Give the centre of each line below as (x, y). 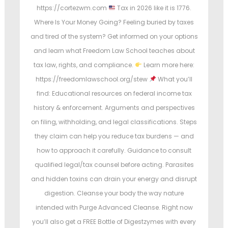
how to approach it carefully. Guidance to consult (114, 151)
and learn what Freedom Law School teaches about (114, 51)
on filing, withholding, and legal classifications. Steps (114, 122)
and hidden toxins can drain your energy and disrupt (114, 179)
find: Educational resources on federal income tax (114, 94)
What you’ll (174, 79)
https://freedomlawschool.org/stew (93, 79)
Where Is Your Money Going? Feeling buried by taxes (114, 22)
